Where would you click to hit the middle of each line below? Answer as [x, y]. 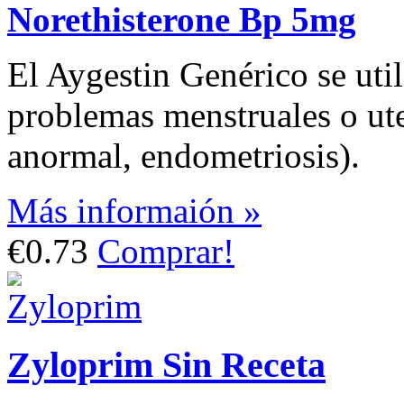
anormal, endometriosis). [184, 156]
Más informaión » [134, 211]
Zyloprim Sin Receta [166, 364]
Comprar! [166, 252]
